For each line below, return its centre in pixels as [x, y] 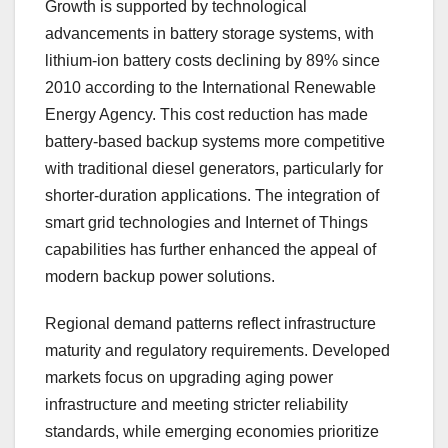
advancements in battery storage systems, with [209, 34]
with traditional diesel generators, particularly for [214, 169]
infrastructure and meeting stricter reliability [196, 405]
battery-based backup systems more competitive [215, 142]
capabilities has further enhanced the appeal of [210, 250]
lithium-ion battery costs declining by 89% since [212, 61]
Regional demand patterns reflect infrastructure [210, 324]
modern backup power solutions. [160, 277]
